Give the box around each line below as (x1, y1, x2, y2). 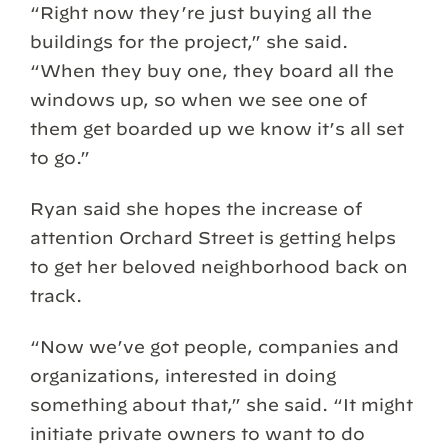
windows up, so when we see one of (30, 90, 367, 110)
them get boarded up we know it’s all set (30, 119, 404, 139)
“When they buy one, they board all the (30, 61, 394, 81)
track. (30, 286, 82, 306)
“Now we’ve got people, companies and (30, 337, 399, 357)
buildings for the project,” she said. (30, 32, 348, 52)
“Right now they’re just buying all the (30, 3, 372, 23)
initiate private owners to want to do (30, 424, 365, 444)
